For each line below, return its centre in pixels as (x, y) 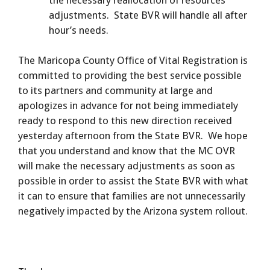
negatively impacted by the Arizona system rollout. (133, 211)
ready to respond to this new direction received (125, 121)
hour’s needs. (79, 30)
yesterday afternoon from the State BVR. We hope (133, 136)
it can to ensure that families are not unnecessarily (132, 196)
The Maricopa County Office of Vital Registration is (133, 61)
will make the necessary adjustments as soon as (127, 166)
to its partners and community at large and (115, 91)
